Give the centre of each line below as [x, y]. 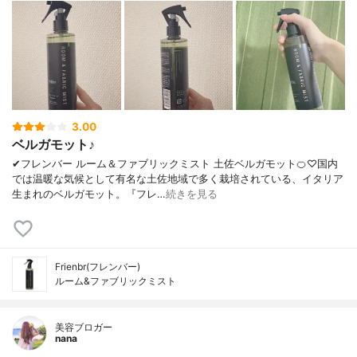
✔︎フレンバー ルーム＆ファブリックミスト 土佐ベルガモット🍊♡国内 [175, 164]
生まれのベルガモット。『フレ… [89, 194]
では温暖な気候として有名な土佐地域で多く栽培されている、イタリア [178, 179]
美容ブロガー [84, 328]
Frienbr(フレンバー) [98, 267]
